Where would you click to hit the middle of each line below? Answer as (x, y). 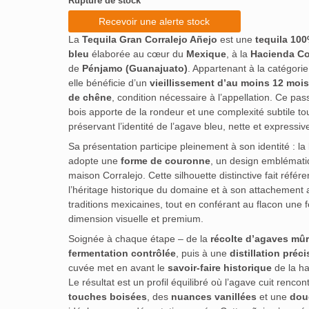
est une (236, 39)
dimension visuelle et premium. (136, 219)
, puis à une (202, 253)
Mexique (206, 54)
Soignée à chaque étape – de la (139, 239)
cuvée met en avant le (118, 268)
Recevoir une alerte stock (154, 21)
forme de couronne (165, 161)
